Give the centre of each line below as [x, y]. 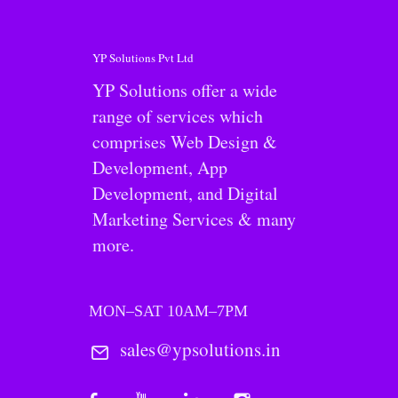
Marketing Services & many [194, 219]
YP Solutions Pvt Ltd [143, 58]
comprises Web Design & [185, 142]
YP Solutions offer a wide [185, 91]
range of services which [178, 116]
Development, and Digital [185, 194]
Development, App [160, 168]
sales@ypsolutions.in [200, 350]
